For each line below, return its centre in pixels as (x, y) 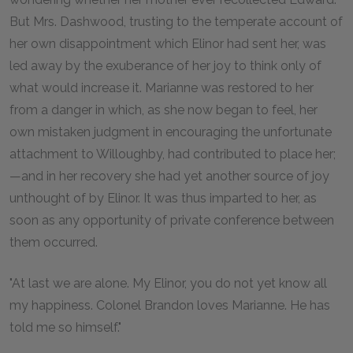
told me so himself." (65, 327)
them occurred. (54, 242)
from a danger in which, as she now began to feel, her (163, 110)
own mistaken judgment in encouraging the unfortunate (171, 132)
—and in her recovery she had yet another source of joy (169, 176)
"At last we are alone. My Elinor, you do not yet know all (168, 283)
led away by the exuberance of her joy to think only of (165, 65)
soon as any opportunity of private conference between (172, 220)
